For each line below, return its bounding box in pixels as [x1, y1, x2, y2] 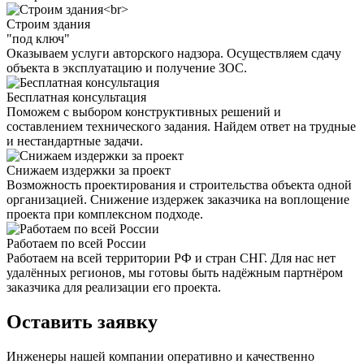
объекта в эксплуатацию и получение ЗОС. [6, 60, 247, 75]
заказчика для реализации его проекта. [6, 279, 221, 294]
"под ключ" [6, 31, 70, 45]
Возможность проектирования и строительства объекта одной [6, 177, 352, 192]
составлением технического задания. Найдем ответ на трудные [6, 119, 356, 133]
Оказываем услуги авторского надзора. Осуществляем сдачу [6, 45, 341, 60]
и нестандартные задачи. [6, 133, 143, 148]
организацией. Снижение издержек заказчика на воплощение [6, 192, 349, 206]
